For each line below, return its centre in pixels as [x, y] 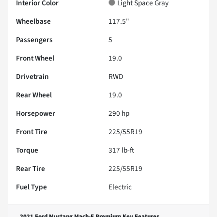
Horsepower [36, 113]
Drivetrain [32, 76]
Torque [27, 150]
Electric [120, 187]
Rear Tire [31, 168]
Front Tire [32, 132]
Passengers [34, 39]
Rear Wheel [34, 95]
